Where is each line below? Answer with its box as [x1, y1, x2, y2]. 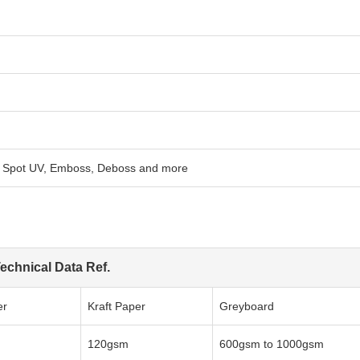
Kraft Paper [88, 299, 145, 313]
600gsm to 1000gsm [219, 337, 324, 350]
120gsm [88, 337, 129, 350]
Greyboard [219, 299, 274, 313]
